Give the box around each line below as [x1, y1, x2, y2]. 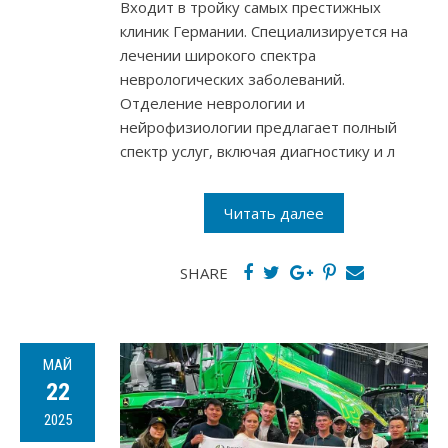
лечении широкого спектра [120, 45, 316, 66]
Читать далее [224, 203, 324, 224]
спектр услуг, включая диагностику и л [120, 141, 395, 162]
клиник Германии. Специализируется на [120, 21, 408, 42]
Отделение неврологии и [120, 93, 305, 114]
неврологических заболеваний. [120, 69, 345, 90]
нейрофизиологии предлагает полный [120, 117, 397, 138]
